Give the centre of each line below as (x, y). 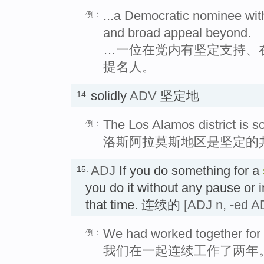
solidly (110, 95)
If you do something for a (189, 170)
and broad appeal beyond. (177, 32)
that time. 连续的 (135, 204)
